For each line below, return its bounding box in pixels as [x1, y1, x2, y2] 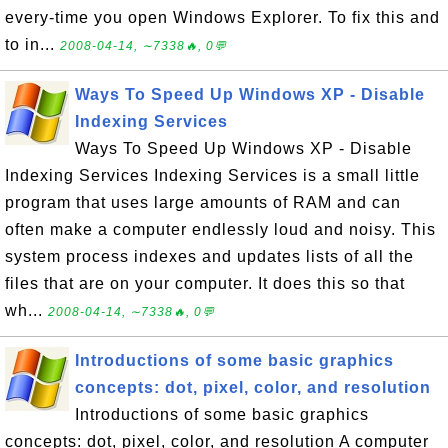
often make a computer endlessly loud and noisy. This [5, 221, 436, 238]
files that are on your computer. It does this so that [5, 275, 405, 292]
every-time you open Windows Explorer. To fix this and [5, 9, 440, 26]
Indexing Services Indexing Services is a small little [5, 167, 420, 184]
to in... [5, 36, 60, 53]
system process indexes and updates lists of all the [5, 248, 414, 265]
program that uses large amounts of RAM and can [5, 194, 401, 211]
